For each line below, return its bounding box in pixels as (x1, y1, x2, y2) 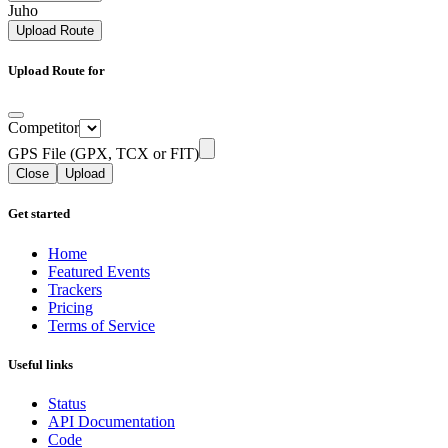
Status (48, 394, 86, 412)
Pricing (48, 298, 93, 316)
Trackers (48, 280, 102, 298)
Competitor (8, 119, 79, 137)
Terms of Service (48, 316, 155, 334)
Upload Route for (8, 63, 105, 79)
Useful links (8, 356, 73, 372)
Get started (8, 206, 70, 222)
